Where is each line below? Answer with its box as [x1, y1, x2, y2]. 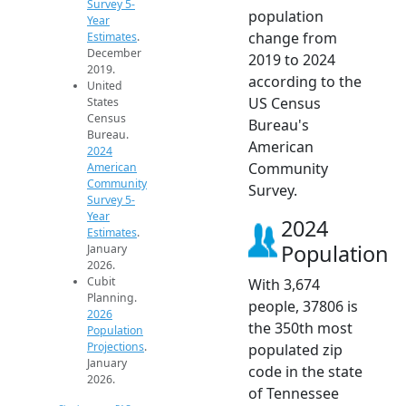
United [87, 77, 122, 93]
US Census [248, 92, 321, 113]
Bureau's [248, 114, 309, 135]
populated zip [248, 339, 343, 360]
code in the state [248, 361, 362, 382]
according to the [248, 71, 362, 92]
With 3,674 [248, 274, 320, 295]
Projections [87, 338, 144, 354]
